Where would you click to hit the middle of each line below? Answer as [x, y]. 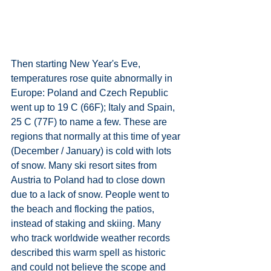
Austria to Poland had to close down [89, 180]
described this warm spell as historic [90, 253]
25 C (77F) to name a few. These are [90, 122]
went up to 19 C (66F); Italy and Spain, [94, 108]
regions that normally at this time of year [97, 137]
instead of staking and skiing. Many [87, 224]
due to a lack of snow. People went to [91, 195]
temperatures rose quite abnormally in [93, 79]
